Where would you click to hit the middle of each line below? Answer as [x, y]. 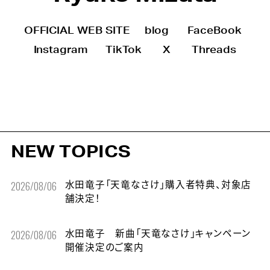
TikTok [123, 50]
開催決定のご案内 [104, 248]
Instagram [61, 50]
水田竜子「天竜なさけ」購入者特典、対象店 [158, 185]
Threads [214, 50]
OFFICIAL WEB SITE [77, 31]
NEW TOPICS [70, 152]
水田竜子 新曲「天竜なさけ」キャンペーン [158, 234]
